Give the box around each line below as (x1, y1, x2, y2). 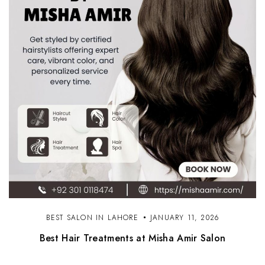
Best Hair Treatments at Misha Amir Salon (39, 231, 226, 245)
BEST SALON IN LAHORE (46, 212, 138, 223)
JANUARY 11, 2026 (150, 212, 219, 223)
